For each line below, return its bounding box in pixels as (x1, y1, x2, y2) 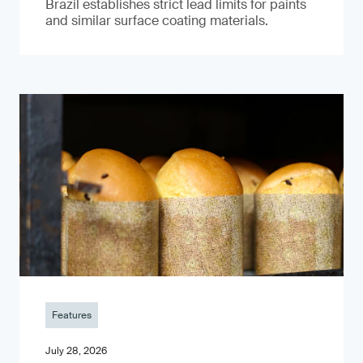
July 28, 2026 (45, 344, 107, 357)
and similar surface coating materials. (45, 12, 268, 29)
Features (52, 309, 92, 322)
